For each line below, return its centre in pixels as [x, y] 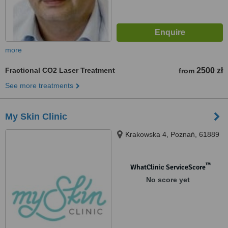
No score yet [168, 180]
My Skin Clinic [36, 117]
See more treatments [39, 85]
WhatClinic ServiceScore [168, 167]
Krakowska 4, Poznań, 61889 [172, 134]
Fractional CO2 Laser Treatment [60, 70]
